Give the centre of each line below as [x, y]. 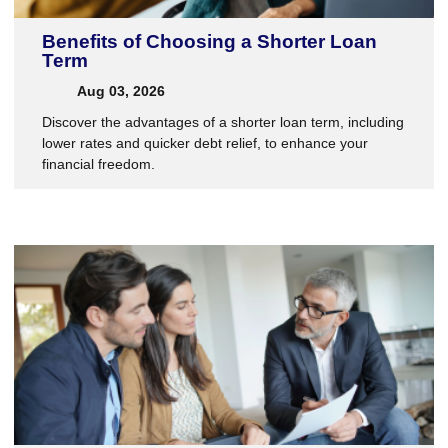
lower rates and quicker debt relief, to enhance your [205, 143]
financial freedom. [98, 164]
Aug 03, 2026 [119, 91]
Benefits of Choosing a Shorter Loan [209, 42]
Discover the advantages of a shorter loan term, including [223, 122]
